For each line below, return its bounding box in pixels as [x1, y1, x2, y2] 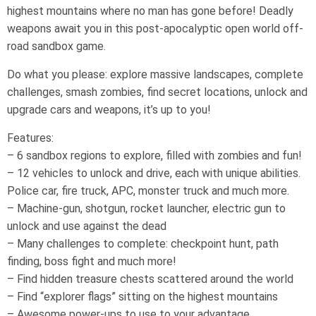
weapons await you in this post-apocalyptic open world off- [7, 22, 303, 35]
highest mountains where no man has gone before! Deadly [7, 4, 293, 18]
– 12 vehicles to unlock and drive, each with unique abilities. [7, 166, 300, 180]
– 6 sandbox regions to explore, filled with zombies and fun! [7, 149, 302, 162]
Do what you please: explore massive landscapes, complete [7, 68, 303, 81]
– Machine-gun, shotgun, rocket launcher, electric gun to [7, 202, 286, 215]
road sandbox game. [7, 39, 106, 53]
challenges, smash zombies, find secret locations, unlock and [7, 85, 308, 99]
